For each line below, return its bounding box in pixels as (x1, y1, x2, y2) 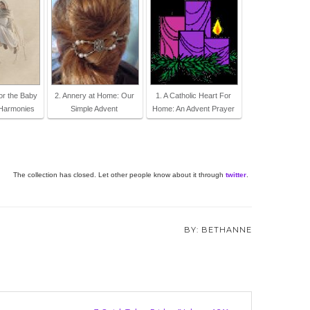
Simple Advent (71, 104, 118, 113)
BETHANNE (201, 225, 252, 235)
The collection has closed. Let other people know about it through (13, 171, 226, 179)
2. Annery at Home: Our (54, 91, 134, 100)
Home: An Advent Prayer (152, 104, 235, 113)
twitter (226, 171, 246, 179)
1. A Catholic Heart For (155, 91, 231, 100)
